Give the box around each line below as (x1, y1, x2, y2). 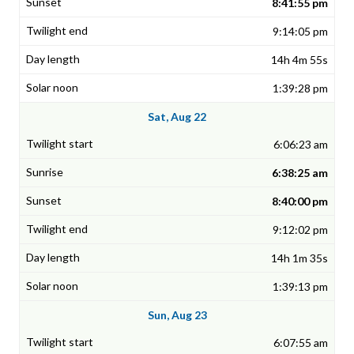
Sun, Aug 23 (147, 308, 207, 322)
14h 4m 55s (271, 53, 328, 67)
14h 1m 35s (271, 251, 328, 265)
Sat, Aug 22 (148, 110, 206, 124)
